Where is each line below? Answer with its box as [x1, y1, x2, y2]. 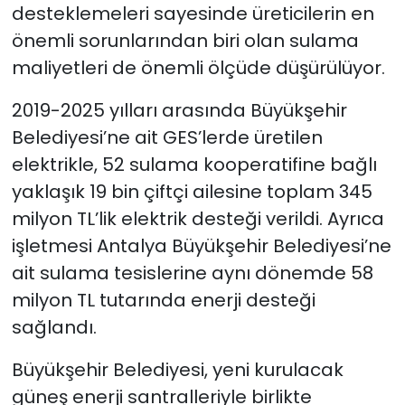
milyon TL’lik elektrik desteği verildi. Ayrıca [11, 205, 384, 231]
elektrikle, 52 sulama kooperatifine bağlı [11, 151, 377, 177]
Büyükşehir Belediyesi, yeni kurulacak [11, 356, 344, 382]
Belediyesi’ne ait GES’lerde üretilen [11, 124, 323, 150]
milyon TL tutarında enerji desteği [11, 287, 316, 313]
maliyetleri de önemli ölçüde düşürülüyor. [11, 54, 385, 80]
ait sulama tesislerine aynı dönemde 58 [11, 259, 373, 286]
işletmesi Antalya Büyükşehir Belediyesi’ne [11, 232, 391, 259]
